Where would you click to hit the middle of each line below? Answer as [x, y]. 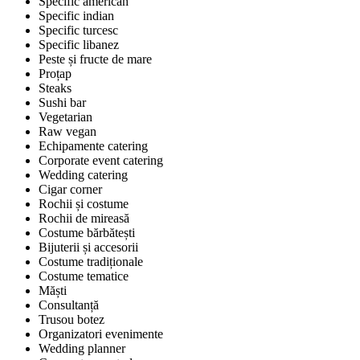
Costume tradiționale [91, 262]
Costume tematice [84, 276]
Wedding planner [82, 349]
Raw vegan [67, 132]
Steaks [55, 88]
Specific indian [76, 16]
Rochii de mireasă [84, 219]
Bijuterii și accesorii [88, 247]
